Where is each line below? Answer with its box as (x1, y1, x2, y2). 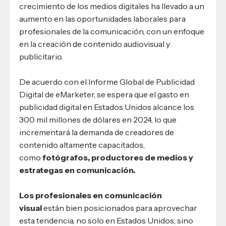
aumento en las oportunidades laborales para (19, 14, 186, 24)
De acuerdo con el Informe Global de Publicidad (19, 77, 195, 87)
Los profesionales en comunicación (19, 190, 162, 201)
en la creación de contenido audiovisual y (19, 39, 170, 49)
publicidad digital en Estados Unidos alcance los (19, 102, 194, 112)
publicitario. (19, 51, 63, 62)
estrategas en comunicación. (19, 165, 135, 176)
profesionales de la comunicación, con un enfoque (19, 26, 204, 37)
